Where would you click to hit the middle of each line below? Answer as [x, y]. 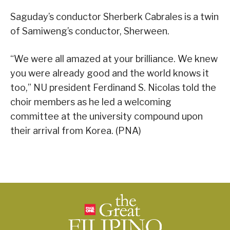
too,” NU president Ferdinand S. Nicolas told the [113, 88]
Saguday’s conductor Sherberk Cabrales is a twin [114, 17]
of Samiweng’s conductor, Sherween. [90, 31]
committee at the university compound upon [107, 117]
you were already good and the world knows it [110, 73]
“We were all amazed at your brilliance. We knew [114, 59]
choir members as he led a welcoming [91, 102]
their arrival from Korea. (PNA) [76, 131]
